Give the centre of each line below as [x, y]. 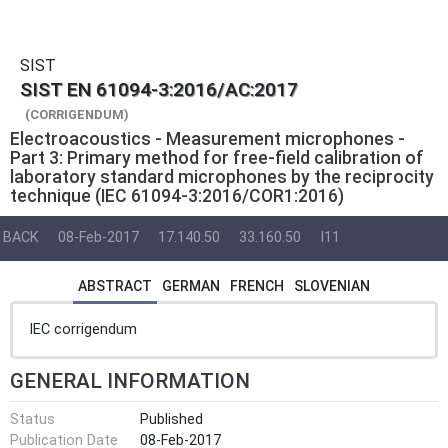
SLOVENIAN [332, 285]
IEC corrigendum [83, 329]
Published [171, 419]
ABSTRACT [115, 285]
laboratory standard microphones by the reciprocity [222, 176]
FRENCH [257, 285]
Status [32, 419]
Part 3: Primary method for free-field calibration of [217, 157]
